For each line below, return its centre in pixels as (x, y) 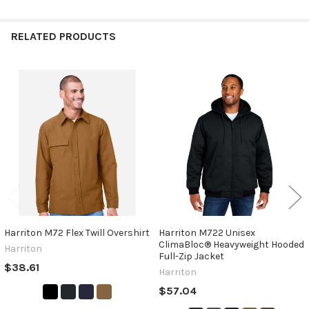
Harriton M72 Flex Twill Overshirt (77, 232)
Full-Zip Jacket (191, 256)
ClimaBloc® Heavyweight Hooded (231, 244)
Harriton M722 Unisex (207, 232)
